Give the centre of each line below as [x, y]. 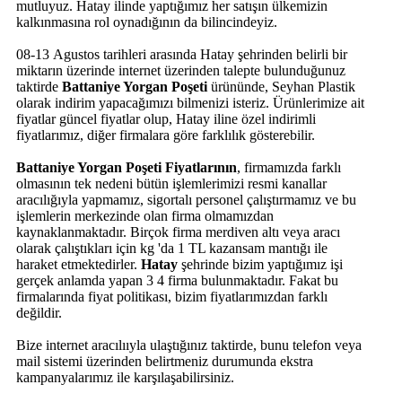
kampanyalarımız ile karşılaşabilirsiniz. [125, 377]
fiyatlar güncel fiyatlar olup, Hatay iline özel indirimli [166, 118]
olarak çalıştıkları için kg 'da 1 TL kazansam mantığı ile [172, 248]
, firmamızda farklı [289, 167]
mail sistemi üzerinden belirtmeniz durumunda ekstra [165, 361]
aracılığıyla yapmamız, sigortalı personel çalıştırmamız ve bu [186, 199]
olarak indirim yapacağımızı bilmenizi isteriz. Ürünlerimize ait [190, 102]
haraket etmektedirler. [79, 264]
